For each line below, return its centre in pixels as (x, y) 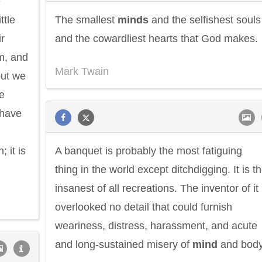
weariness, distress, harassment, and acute (156, 226)
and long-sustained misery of (124, 244)
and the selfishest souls (205, 20)
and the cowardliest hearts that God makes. (156, 39)
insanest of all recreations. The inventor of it (157, 188)
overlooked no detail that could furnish (144, 207)
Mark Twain (82, 71)
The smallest (86, 20)
